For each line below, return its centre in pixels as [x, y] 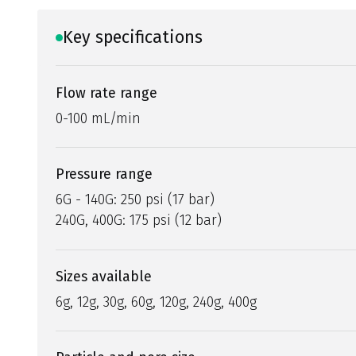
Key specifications [132, 37]
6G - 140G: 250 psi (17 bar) [135, 200]
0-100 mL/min [99, 118]
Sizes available [104, 276]
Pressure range [104, 174]
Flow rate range [107, 93]
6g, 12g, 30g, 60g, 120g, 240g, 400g [157, 302]
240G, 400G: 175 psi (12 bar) [139, 221]
